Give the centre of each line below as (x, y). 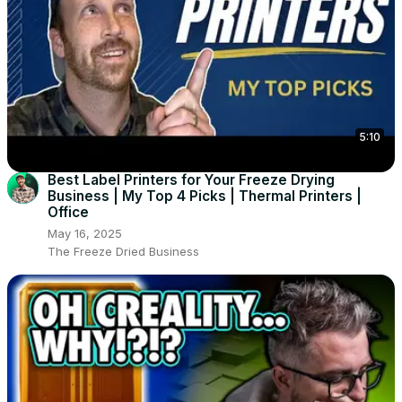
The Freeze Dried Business (123, 251)
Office (68, 212)
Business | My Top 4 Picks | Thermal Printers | (205, 196)
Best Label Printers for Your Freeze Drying (191, 179)
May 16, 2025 (85, 233)
